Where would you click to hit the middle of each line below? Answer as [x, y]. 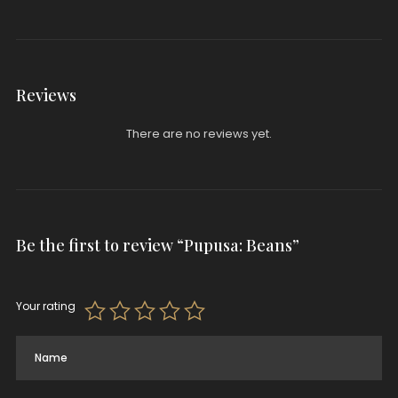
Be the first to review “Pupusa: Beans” [157, 245]
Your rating [45, 306]
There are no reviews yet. [199, 133]
